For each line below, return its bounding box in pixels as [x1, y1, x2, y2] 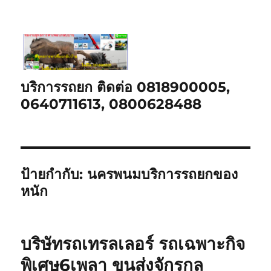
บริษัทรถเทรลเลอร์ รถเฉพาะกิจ [21, 233, 246, 254]
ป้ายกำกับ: [21, 165, 88, 183]
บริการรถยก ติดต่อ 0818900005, [21, 78, 230, 96]
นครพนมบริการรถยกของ [87, 165, 238, 183]
